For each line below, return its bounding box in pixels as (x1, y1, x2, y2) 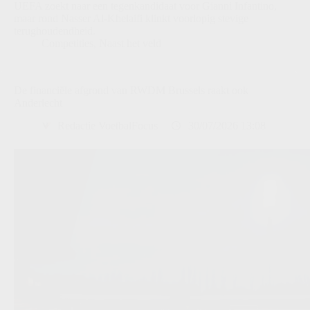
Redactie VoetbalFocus (57, 119, 158, 131)
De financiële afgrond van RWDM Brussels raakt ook (14, 84, 248, 97)
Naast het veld (99, 37, 161, 50)
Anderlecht (14, 97, 62, 109)
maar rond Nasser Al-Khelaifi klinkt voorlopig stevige (14, 12, 248, 25)
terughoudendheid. (14, 25, 95, 37)
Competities (42, 37, 93, 50)
